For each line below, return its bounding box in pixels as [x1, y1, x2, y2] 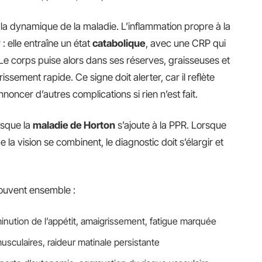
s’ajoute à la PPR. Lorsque [115, 119, 226, 131]
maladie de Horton [33, 119, 115, 131]
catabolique [92, 37, 146, 49]
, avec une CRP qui [146, 37, 226, 49]
